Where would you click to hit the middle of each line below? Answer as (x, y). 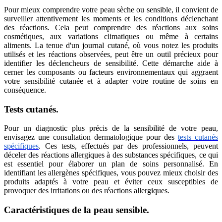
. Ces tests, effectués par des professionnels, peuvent (128, 146)
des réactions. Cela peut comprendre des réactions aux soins (111, 27)
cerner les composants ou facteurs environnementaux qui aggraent (111, 72)
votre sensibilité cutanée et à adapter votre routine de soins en (111, 81)
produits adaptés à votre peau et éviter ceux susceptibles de (111, 182)
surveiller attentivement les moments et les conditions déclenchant (111, 18)
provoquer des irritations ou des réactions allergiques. (87, 191)
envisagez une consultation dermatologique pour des (91, 137)
